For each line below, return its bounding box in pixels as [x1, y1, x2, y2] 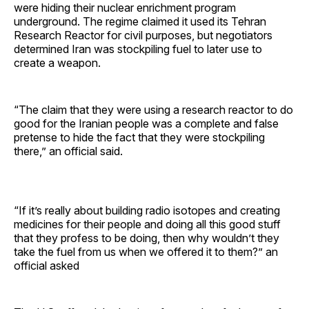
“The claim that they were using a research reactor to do [14, 102, 293, 117]
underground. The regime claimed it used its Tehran [14, 14, 266, 28]
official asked [14, 258, 79, 272]
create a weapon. [14, 55, 101, 70]
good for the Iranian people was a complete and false [14, 116, 279, 130]
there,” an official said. [14, 143, 123, 158]
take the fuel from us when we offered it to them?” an [14, 244, 278, 259]
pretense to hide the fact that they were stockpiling [14, 130, 265, 144]
